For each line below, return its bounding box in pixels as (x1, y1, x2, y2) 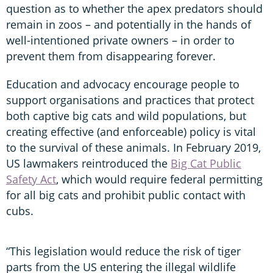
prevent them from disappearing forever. (6, 49, 216, 64)
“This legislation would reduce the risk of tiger (6, 244, 241, 259)
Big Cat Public (171, 156, 241, 171)
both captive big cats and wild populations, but (6, 108, 246, 124)
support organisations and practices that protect (6, 93, 254, 108)
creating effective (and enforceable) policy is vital (6, 124, 256, 140)
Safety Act (6, 172, 56, 187)
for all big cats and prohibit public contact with (6, 188, 246, 203)
